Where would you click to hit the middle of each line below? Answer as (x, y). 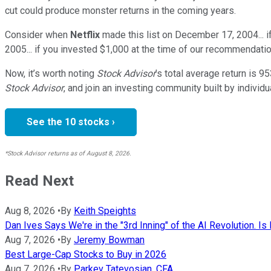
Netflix (85, 34)
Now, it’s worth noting (50, 73)
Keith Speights (105, 211)
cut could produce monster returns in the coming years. (120, 10)
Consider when (36, 34)
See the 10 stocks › (71, 122)
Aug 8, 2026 (30, 211)
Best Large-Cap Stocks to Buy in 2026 (86, 254)
